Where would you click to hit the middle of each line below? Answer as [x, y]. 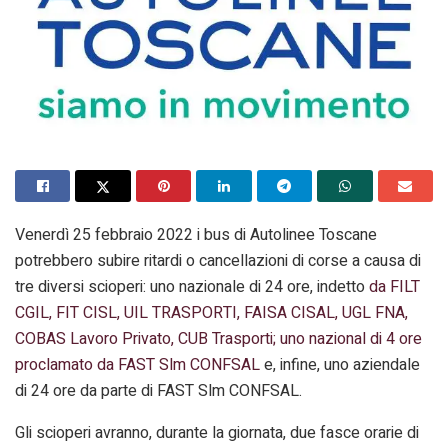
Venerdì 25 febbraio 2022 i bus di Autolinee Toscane [196, 234]
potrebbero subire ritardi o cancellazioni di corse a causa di [218, 260]
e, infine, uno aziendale [342, 364]
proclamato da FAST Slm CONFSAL [139, 364]
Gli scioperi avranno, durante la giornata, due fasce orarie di [217, 432]
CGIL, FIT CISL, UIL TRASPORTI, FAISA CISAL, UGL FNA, [211, 312]
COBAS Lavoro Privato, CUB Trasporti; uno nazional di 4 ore [218, 338]
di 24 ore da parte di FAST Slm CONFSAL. [158, 390]
